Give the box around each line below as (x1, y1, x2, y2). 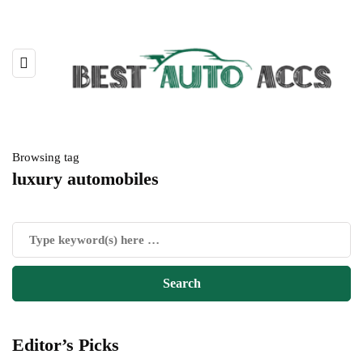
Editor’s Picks (12, 334, 119, 355)
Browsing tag (12, 150, 79, 164)
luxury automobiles (12, 168, 159, 189)
